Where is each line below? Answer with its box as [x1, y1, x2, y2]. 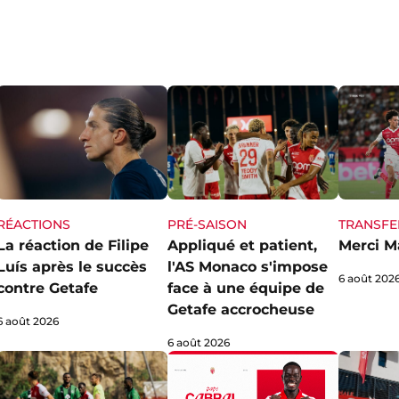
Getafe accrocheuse [167, 301, 314, 319]
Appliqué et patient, [167, 237, 317, 255]
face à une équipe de [167, 280, 324, 297]
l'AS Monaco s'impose [167, 258, 328, 276]
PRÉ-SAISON [167, 216, 247, 233]
